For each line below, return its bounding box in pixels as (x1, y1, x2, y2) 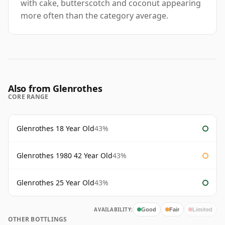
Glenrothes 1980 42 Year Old (17, 151, 113, 161)
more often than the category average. (21, 10, 168, 22)
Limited (192, 206, 212, 212)
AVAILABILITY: (94, 206, 133, 213)
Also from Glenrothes (8, 82, 102, 95)
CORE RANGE (8, 92, 49, 101)
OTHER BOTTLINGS (8, 215, 67, 224)
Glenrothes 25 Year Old (17, 178, 94, 188)
